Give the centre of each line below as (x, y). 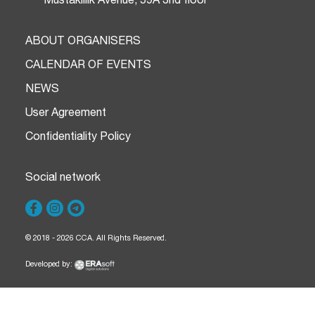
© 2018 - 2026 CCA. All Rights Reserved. (96, 238)
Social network (63, 177)
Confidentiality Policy (78, 136)
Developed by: (50, 264)
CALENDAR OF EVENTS (88, 64)
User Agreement (66, 112)
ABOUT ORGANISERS (83, 40)
